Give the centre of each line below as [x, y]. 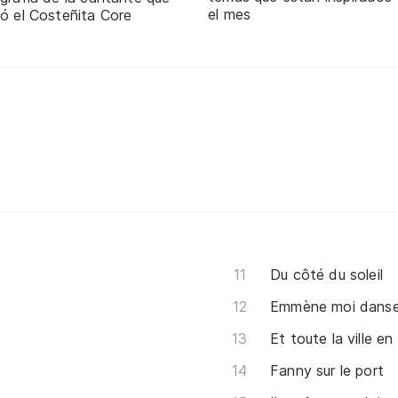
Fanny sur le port [327, 370]
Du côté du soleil [327, 274]
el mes [230, 15]
